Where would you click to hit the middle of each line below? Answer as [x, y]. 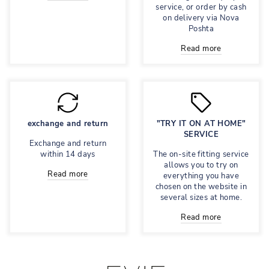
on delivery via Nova [201, 18]
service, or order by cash [201, 7]
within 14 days [68, 154]
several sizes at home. [201, 197]
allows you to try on [201, 165]
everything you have [201, 176]
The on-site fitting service [201, 154]
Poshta [201, 29]
